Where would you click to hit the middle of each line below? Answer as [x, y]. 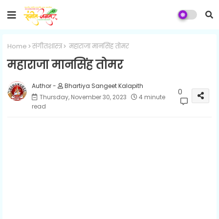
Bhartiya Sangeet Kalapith [103, 86]
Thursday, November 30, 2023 [83, 97]
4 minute [152, 97]
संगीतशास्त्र [47, 46]
